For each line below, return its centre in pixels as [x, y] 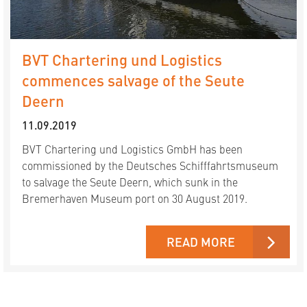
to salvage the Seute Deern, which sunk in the [130, 181]
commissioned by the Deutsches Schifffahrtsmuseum [150, 165]
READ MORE [201, 241]
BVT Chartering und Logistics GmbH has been [132, 148]
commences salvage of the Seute [133, 79]
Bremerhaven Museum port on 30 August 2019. [135, 198]
